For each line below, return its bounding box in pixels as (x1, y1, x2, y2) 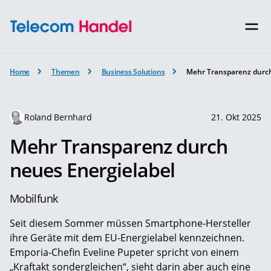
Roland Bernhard (24, 111, 92, 123)
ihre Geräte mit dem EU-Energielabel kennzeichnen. (10, 230, 244, 244)
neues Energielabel (10, 156, 175, 183)
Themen (51, 66, 80, 77)
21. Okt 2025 (211, 111, 261, 123)
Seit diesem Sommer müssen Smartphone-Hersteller (10, 216, 251, 230)
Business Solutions (101, 66, 165, 77)
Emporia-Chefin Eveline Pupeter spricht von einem (10, 245, 239, 259)
